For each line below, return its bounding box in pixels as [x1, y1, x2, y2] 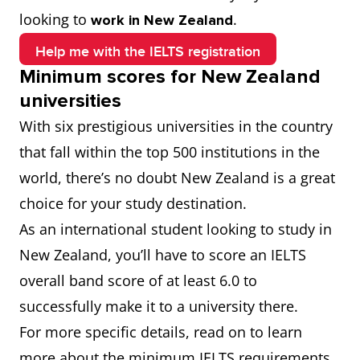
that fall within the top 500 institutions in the [19, 142, 320, 162]
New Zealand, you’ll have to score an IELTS [19, 245, 306, 264]
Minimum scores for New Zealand [19, 65, 321, 88]
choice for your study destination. [19, 194, 247, 213]
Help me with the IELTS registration [35, 43, 260, 60]
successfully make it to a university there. [19, 297, 298, 316]
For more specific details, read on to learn [19, 322, 302, 342]
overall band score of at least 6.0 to [19, 271, 257, 290]
